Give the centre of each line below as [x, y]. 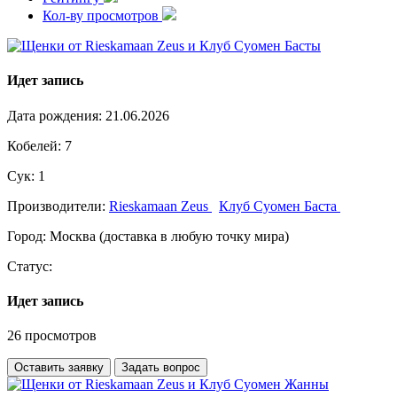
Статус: [30, 266]
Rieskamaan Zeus [160, 206]
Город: [28, 236]
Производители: [58, 206]
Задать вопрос [161, 368]
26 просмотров [52, 336]
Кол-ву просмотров [102, 16]
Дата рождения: [56, 115]
